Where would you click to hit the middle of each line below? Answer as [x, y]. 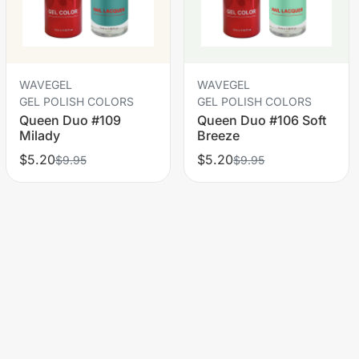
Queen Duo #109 [70, 120]
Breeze [219, 135]
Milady [39, 135]
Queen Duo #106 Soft [262, 120]
